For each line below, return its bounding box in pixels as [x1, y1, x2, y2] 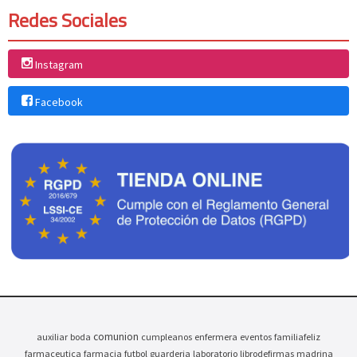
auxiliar [37, 330, 68, 343]
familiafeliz [274, 330, 320, 343]
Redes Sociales [8, 5, 127, 34]
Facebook [34, 94, 83, 109]
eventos [240, 330, 272, 343]
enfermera [194, 330, 237, 343]
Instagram [34, 57, 83, 72]
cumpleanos [141, 330, 192, 343]
